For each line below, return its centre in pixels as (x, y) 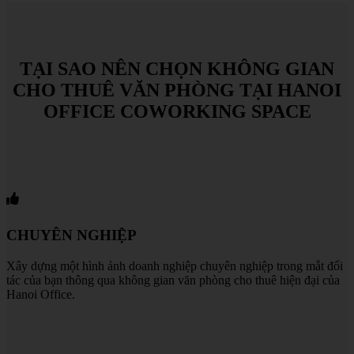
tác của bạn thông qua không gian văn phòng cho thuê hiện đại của (173, 280)
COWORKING (183, 112)
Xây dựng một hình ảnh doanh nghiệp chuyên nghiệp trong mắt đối (175, 265)
